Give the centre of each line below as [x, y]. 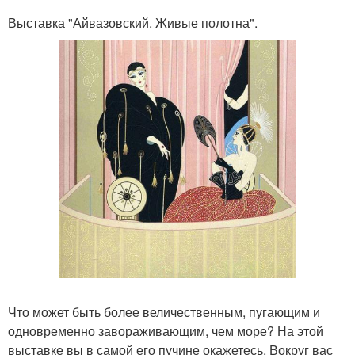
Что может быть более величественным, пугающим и [164, 311]
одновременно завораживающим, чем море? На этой [166, 330]
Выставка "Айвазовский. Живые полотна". [133, 22]
